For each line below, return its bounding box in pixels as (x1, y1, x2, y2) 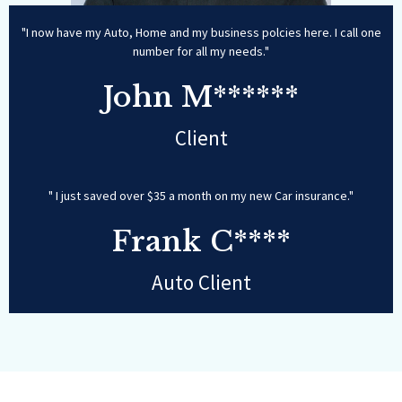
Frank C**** (111, 223, 291, 259)
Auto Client (151, 269, 251, 295)
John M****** (103, 79, 299, 115)
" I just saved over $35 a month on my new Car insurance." (48, 188, 354, 204)
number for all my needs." (133, 43, 269, 59)
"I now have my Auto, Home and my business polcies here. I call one (21, 24, 381, 40)
